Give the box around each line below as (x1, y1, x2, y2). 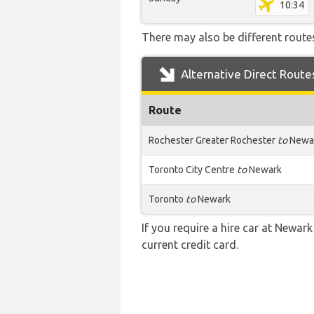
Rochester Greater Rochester (149, 135, 278, 146)
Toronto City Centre (149, 164, 237, 175)
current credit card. (142, 238, 238, 251)
